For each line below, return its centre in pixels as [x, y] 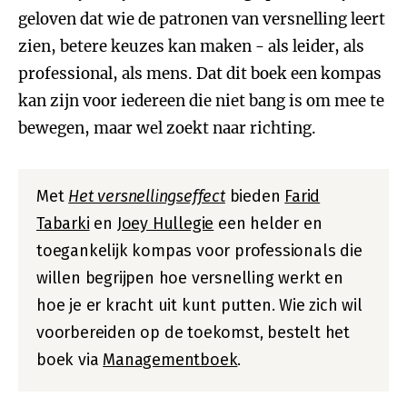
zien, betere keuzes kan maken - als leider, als [191, 46]
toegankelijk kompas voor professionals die [199, 251]
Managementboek [170, 360]
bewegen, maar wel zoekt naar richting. [167, 128]
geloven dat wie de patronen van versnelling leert [202, 19]
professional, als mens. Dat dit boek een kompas [200, 74]
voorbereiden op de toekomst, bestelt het [193, 333]
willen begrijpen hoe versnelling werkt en [190, 278]
